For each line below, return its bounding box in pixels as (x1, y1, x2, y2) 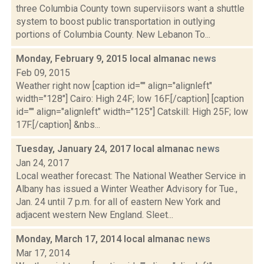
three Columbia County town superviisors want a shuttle (16, 3, 245, 14)
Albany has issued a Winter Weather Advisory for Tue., (16, 183, 237, 194)
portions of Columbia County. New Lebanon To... (16, 29, 210, 40)
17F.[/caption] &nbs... (16, 119, 100, 130)
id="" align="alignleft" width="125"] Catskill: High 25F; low (16, 106, 248, 117)
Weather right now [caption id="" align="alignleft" (16, 80, 212, 91)
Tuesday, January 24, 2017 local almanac (16, 143, 196, 154)
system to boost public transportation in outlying (16, 16, 215, 27)
